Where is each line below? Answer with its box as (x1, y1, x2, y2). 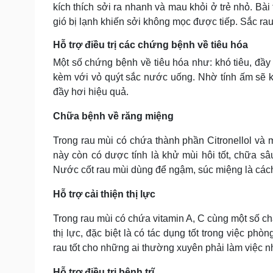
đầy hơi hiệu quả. (53, 86, 129, 97)
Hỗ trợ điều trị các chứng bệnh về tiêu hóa (53, 39, 248, 50)
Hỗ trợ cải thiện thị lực (53, 188, 155, 199)
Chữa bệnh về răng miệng (53, 110, 174, 121)
